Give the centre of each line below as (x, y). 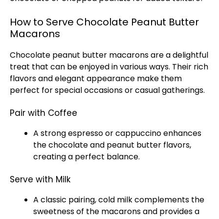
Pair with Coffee (44, 113)
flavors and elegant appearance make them (96, 78)
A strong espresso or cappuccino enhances (117, 133)
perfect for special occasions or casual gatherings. (107, 90)
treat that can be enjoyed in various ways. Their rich (109, 67)
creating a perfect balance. (87, 157)
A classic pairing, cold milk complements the (119, 200)
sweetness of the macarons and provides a (116, 211)
